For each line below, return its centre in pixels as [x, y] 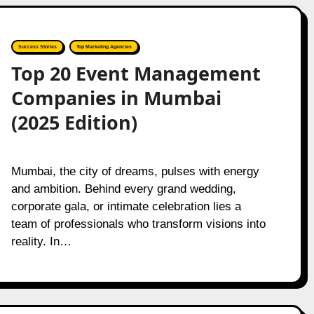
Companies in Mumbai [116, 98]
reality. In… [41, 241]
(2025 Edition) [74, 122]
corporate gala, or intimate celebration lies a [126, 206]
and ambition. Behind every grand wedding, [123, 189]
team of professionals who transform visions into [138, 224]
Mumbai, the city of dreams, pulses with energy [16, 171]
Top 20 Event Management [136, 73]
